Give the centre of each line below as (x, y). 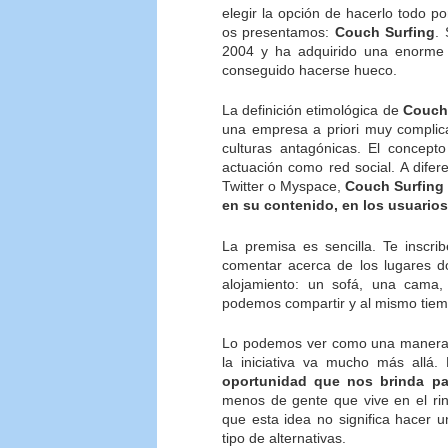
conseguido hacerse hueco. (309, 70)
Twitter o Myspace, (283, 186)
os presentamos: (278, 32)
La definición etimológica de (312, 110)
